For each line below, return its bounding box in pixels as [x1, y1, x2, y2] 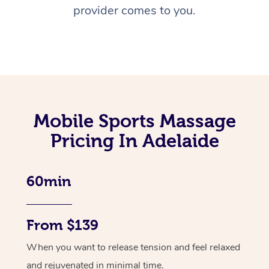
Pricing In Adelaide [50, 130, 219, 151]
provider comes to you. [73, 2, 196, 19]
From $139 [26, 217, 98, 234]
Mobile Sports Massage [33, 110, 236, 131]
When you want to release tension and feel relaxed [26, 241, 240, 255]
